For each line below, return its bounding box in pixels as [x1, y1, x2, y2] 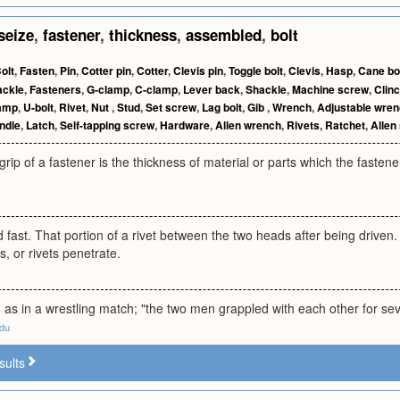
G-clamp [87, 81, 129, 97]
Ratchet [325, 117, 365, 133]
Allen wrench [215, 117, 281, 133]
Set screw [146, 99, 196, 115]
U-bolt [23, 99, 54, 115]
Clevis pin [173, 62, 223, 79]
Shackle [246, 81, 287, 97]
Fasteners [29, 81, 81, 97]
